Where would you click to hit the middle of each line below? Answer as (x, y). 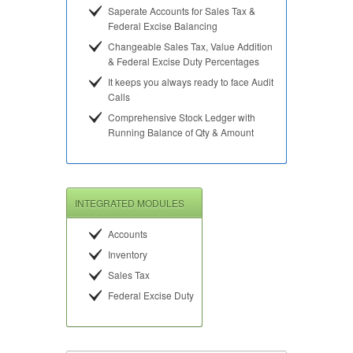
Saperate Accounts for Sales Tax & (182, 10)
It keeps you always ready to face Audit (191, 81)
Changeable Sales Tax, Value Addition (190, 46)
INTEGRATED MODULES (130, 203)
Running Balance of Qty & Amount (181, 132)
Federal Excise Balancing (163, 25)
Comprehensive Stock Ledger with (182, 117)
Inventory (128, 254)
